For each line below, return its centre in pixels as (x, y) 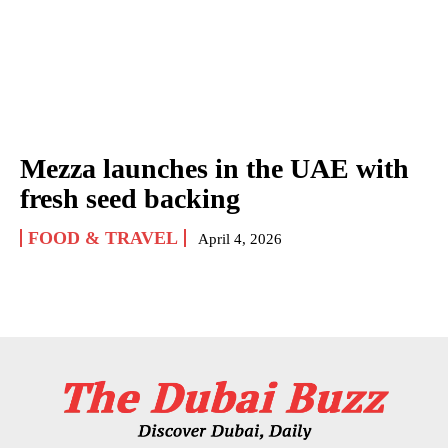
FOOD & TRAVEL (103, 237)
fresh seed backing (130, 198)
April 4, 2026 (240, 238)
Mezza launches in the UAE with (214, 168)
